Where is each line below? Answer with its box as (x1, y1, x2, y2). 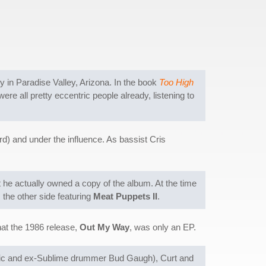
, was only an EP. (129, 222, 196, 233)
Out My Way (80, 222, 129, 233)
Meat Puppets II (93, 191, 157, 202)
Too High (159, 77, 194, 88)
